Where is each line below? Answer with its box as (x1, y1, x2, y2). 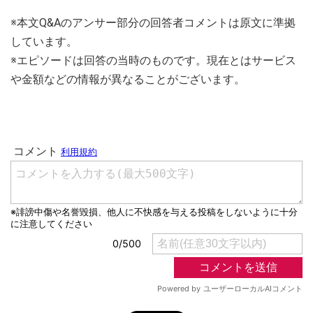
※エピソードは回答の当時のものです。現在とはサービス (10, 54, 296, 68)
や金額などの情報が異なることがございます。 (10, 73, 245, 87)
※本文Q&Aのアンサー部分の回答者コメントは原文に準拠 (10, 16, 296, 30)
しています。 (10, 35, 78, 49)
